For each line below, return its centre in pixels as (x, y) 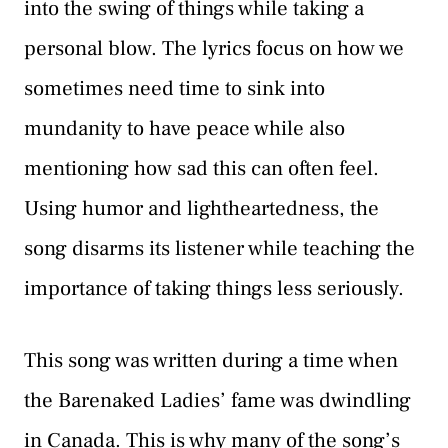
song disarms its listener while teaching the (219, 249)
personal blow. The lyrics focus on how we (214, 49)
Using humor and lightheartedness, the (201, 209)
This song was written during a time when (211, 360)
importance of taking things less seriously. (214, 289)
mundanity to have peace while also (184, 129)
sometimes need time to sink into (174, 89)
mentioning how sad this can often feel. (201, 169)
